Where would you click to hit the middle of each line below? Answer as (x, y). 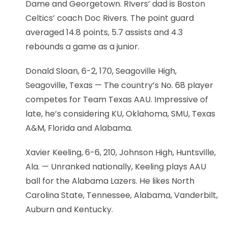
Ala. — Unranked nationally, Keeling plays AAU (116, 166)
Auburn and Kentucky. (69, 209)
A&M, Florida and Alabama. (79, 128)
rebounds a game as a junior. (82, 46)
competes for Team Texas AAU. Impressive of (117, 99)
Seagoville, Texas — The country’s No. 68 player (119, 85)
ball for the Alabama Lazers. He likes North (110, 181)
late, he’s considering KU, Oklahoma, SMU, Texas (120, 113)
